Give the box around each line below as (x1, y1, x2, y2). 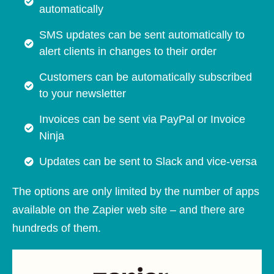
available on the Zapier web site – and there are (12, 204, 245, 217)
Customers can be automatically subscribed (39, 71, 252, 84)
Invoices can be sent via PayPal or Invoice (39, 113, 245, 126)
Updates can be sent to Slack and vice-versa (39, 155, 257, 168)
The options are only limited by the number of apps (12, 185, 259, 198)
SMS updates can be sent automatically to (39, 29, 245, 42)
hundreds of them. (12, 222, 101, 235)
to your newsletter (39, 87, 126, 100)
